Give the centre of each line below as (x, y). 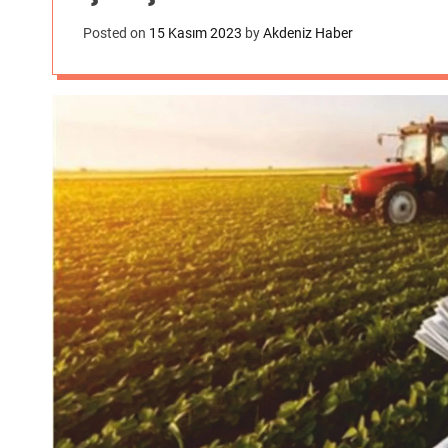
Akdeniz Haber (308, 33)
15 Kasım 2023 (195, 33)
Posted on (116, 33)
